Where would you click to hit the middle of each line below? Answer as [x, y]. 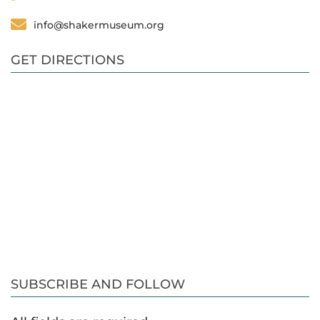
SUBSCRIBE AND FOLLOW [98, 285]
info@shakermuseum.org [99, 25]
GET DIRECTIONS [67, 60]
